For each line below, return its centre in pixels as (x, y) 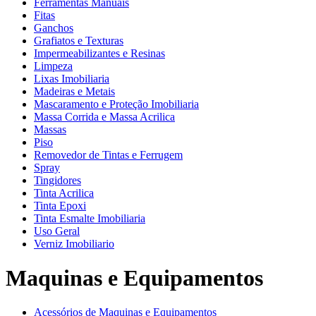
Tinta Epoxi (60, 205)
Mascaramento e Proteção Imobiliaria (116, 104)
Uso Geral (57, 231)
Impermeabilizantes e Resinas (99, 53)
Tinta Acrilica (64, 193)
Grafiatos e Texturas (79, 40)
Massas (50, 129)
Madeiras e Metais (74, 91)
